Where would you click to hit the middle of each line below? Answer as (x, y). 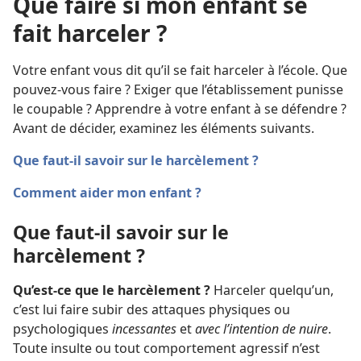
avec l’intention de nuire (261, 329)
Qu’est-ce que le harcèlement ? (112, 290)
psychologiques (62, 329)
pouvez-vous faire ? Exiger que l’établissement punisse (178, 89)
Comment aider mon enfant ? (107, 193)
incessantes (144, 329)
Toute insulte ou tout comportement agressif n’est (166, 349)
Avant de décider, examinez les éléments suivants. (164, 128)
